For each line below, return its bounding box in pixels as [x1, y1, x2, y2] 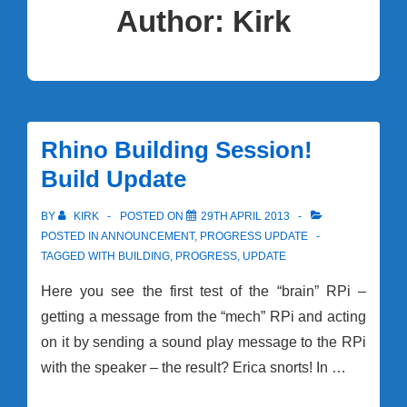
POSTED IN [41, 230, 101, 243]
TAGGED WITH [41, 250, 118, 263]
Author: [116, 5, 233, 39]
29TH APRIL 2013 [201, 210, 290, 223]
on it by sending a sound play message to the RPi [41, 334, 366, 351]
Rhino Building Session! [41, 136, 313, 164]
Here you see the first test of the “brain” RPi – [41, 283, 366, 300]
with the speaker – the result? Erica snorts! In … [41, 360, 346, 376]
